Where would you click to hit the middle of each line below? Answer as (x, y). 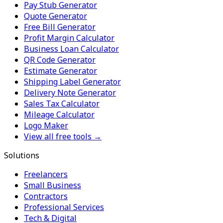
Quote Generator (56, 16)
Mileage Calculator (59, 114)
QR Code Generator (60, 59)
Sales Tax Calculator (62, 103)
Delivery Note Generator (70, 92)
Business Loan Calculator (71, 49)
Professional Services (64, 207)
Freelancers (46, 174)
